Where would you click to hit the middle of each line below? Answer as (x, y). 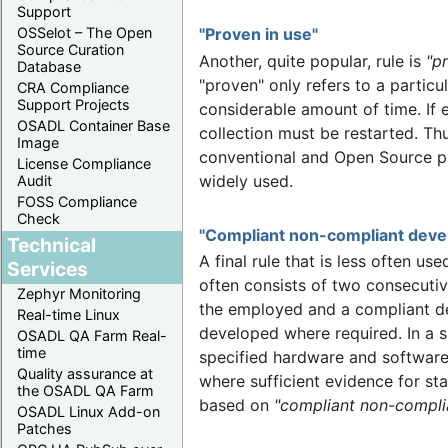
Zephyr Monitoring (79, 293)
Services (47, 268)
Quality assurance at (85, 373)
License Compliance (84, 163)
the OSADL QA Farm (85, 390)
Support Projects (73, 104)
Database (49, 66)
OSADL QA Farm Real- (92, 335)
